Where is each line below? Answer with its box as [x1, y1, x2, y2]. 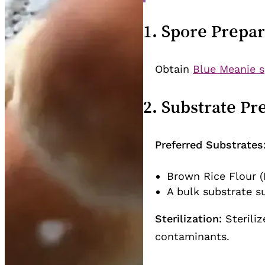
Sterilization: [155, 212, 222, 225]
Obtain [155, 63, 193, 76]
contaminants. [155, 230, 230, 243]
